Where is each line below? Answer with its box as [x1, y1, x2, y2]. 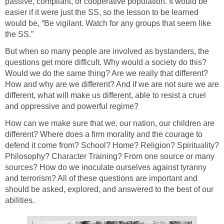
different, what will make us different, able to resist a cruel [5, 90, 206, 99]
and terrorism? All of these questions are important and [5, 173, 197, 182]
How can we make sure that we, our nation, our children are [5, 118, 214, 127]
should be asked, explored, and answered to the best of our [5, 184, 213, 193]
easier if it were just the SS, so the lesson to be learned [5, 7, 198, 16]
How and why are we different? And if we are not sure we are [5, 79, 219, 88]
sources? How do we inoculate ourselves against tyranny [5, 162, 206, 171]
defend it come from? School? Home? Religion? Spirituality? [5, 140, 219, 149]
